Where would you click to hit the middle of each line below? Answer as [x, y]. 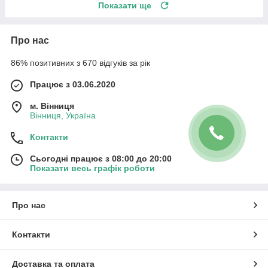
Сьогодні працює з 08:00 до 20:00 [101, 158]
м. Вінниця [52, 106]
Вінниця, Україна [63, 115]
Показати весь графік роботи [92, 168]
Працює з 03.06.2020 [73, 84]
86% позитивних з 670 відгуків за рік [80, 63]
